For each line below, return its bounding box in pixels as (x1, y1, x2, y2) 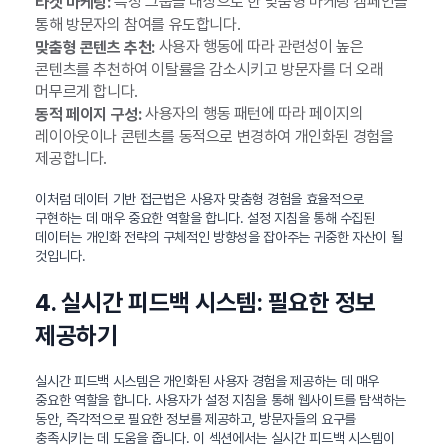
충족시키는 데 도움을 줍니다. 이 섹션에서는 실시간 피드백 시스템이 (35, 429, 395, 446)
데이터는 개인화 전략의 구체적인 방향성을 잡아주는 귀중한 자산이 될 (35, 228, 403, 245)
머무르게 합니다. (35, 81, 138, 101)
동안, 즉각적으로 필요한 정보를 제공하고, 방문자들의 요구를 (35, 410, 356, 427)
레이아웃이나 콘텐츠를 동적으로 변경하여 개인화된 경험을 (35, 126, 394, 146)
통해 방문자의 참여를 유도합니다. (35, 15, 241, 35)
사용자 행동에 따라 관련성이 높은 (154, 37, 364, 57)
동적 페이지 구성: (35, 104, 142, 124)
